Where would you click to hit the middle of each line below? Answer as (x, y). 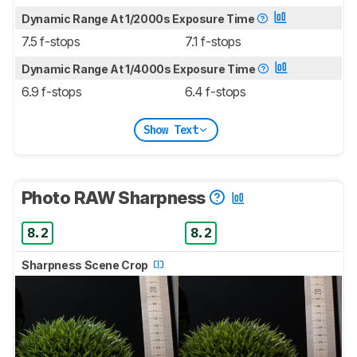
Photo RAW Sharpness (115, 198)
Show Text (171, 129)
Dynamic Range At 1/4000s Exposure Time (140, 69)
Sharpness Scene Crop (86, 265)
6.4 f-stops (216, 92)
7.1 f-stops (213, 42)
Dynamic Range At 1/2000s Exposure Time (139, 19)
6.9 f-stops (52, 92)
